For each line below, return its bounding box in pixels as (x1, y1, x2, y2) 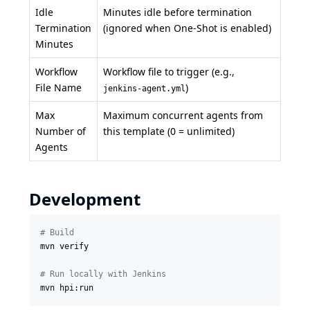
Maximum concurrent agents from (103, 109, 263, 122)
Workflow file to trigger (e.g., (103, 65, 235, 79)
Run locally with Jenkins (45, 269, 166, 280)
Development (29, 188, 140, 211)
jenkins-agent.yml (103, 84, 185, 94)
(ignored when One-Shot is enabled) (103, 21, 271, 35)
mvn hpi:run (40, 283, 93, 293)
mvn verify (40, 241, 89, 252)
